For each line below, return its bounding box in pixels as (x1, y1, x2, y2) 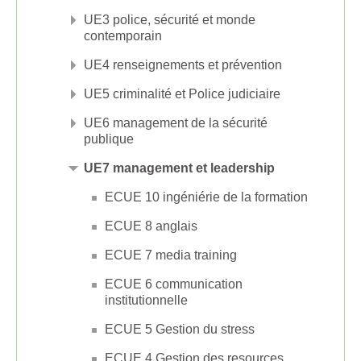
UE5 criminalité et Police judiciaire (84, 86, 280, 101)
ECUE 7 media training (105, 247, 237, 262)
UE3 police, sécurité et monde (84, 12, 255, 27)
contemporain (84, 28, 162, 43)
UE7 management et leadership (84, 160, 275, 175)
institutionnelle (105, 293, 188, 307)
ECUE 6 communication (105, 276, 243, 291)
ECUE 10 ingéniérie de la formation (105, 189, 308, 204)
